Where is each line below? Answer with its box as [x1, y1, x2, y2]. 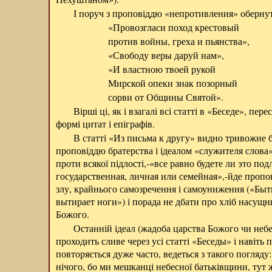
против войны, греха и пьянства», [107, 35, 250, 47]
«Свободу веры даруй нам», [107, 49, 224, 61]
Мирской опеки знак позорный [107, 76, 237, 89]
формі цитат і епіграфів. [56, 117, 155, 130]
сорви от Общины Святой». [107, 90, 223, 103]
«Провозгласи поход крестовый [107, 21, 239, 33]
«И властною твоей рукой [107, 63, 216, 75]
